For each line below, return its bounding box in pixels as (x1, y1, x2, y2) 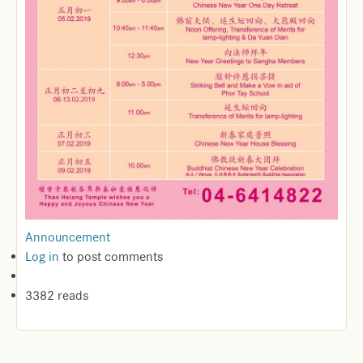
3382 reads (25, 287, 88, 304)
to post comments (59, 248, 163, 265)
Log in (25, 248, 59, 265)
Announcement (25, 228, 110, 246)
